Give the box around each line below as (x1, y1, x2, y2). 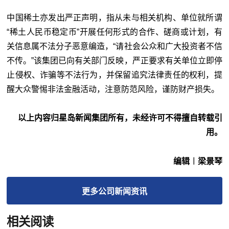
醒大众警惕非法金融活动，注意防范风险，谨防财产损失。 (7, 84, 220, 94)
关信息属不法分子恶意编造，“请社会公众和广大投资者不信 (7, 41, 222, 51)
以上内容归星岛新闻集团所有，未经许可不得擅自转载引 (17, 113, 222, 122)
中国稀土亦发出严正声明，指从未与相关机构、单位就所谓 (7, 13, 222, 22)
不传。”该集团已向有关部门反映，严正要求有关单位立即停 (7, 56, 222, 65)
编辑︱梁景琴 (173, 156, 222, 166)
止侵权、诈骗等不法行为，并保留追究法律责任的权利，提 (7, 70, 222, 79)
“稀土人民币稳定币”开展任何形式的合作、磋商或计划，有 (7, 27, 222, 36)
